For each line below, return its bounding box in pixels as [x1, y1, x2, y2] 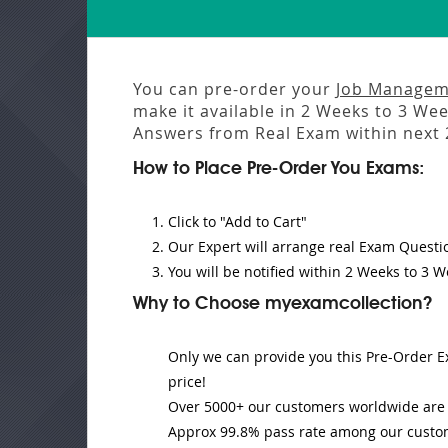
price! [168, 372, 206, 391]
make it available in [133, 100, 301, 122]
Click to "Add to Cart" [168, 212, 307, 231]
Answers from [133, 122, 255, 144]
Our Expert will [168, 237, 272, 256]
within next [341, 122, 445, 144]
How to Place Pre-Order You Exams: [133, 160, 425, 178]
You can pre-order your [133, 78, 336, 100]
